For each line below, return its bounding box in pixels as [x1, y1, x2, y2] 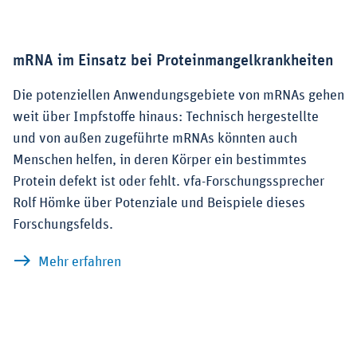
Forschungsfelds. [13, 218, 113, 233]
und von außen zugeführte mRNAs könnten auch [13, 131, 297, 147]
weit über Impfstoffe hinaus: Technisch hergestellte [13, 110, 319, 125]
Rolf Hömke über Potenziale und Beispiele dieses [13, 196, 305, 211]
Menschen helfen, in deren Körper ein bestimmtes [13, 153, 307, 168]
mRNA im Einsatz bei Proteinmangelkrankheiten [13, 53, 333, 69]
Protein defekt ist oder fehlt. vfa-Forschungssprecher [13, 175, 324, 190]
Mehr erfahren [38, 255, 121, 270]
